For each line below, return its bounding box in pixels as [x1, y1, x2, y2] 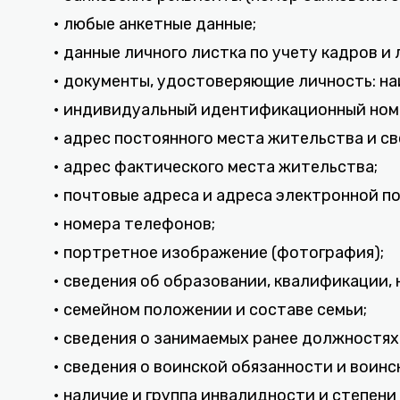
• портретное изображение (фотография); [54, 243, 384, 262]
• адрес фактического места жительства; [54, 157, 378, 177]
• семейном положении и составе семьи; [54, 300, 367, 320]
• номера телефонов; [54, 214, 215, 234]
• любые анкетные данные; [54, 14, 256, 34]
